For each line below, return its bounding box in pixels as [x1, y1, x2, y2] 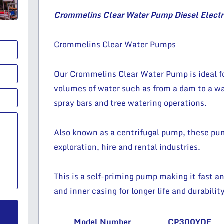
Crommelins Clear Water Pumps [53, 37, 176, 51]
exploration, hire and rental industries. [53, 140, 200, 153]
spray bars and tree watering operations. [53, 96, 207, 109]
